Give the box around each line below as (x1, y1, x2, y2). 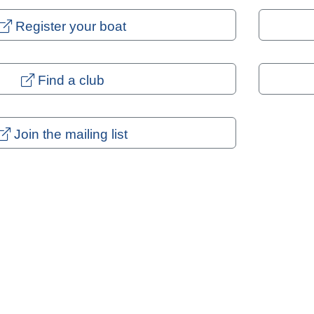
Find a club (34, 73, 104, 88)
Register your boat (12, 19, 127, 34)
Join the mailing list (11, 127, 128, 142)
